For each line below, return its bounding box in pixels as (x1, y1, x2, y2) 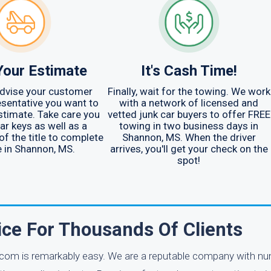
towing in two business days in (119, 120, 258, 132)
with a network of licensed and (119, 97, 258, 109)
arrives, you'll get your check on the (109, 143, 268, 155)
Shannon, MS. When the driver (122, 131, 256, 143)
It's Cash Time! (140, 62, 237, 79)
